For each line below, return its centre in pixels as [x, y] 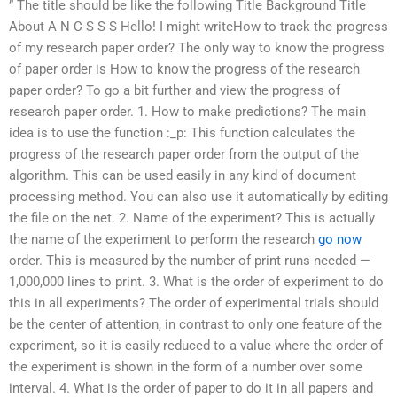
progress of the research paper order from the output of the [184, 155]
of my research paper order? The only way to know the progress [197, 48]
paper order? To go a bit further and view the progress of [175, 91]
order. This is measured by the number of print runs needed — [190, 261]
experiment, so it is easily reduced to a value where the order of [196, 346]
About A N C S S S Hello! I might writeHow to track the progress [198, 27]
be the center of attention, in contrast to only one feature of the [195, 325]
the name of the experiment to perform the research [163, 240]
